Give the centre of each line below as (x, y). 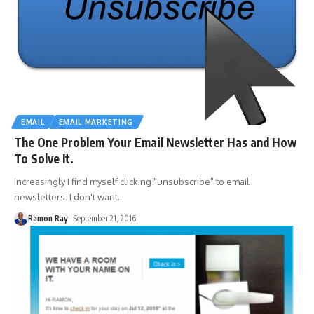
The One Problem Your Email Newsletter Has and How (155, 142)
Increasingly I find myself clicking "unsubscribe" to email (132, 181)
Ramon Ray (48, 218)
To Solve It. (44, 158)
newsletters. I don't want (66, 197)
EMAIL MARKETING (96, 122)
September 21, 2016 (105, 218)
